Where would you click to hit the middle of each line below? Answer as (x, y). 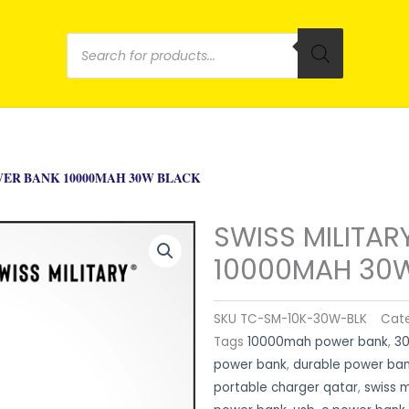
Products (150, 47)
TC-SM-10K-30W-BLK (304, 319)
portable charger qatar (286, 387)
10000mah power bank (318, 341)
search (132, 85)
